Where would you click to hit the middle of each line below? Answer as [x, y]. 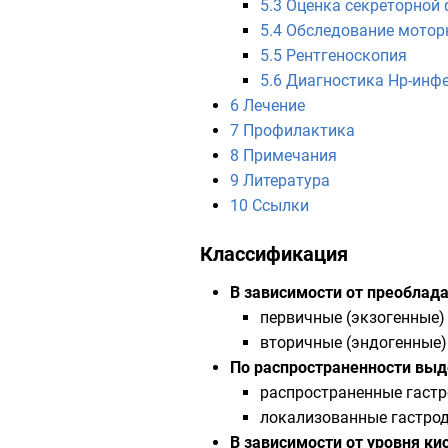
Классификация [274, 254]
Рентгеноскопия [346, 55]
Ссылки [280, 205]
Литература [286, 180]
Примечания [290, 155]
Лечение [274, 105]
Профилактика [299, 130]
